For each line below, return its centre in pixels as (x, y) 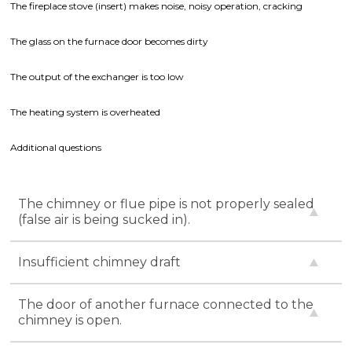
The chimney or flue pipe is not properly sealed (167, 203)
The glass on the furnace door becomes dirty (110, 41)
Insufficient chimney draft (100, 262)
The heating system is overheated (86, 112)
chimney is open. (70, 320)
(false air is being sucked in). (104, 219)
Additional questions (56, 147)
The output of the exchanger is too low (97, 76)
